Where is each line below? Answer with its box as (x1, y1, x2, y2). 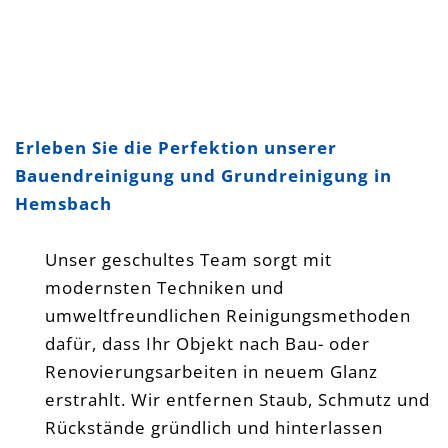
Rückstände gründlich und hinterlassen (45, 415, 383, 439)
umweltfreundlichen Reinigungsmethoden (45, 303, 411, 327)
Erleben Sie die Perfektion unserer (15, 135, 337, 159)
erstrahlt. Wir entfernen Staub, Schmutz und (45, 387, 430, 411)
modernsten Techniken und (45, 275, 284, 299)
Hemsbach (15, 191, 112, 215)
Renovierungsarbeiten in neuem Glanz (45, 359, 378, 383)
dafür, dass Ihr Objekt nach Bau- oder (45, 331, 370, 355)
